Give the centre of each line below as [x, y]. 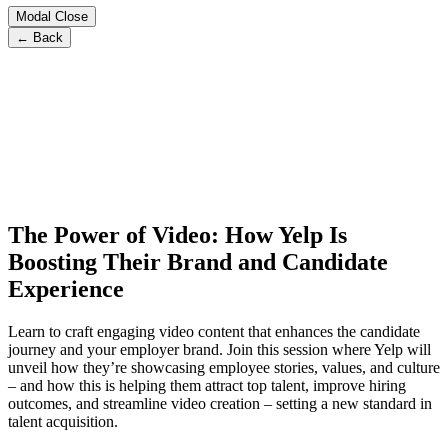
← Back [39, 37]
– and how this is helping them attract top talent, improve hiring [207, 385]
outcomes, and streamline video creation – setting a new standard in [220, 403]
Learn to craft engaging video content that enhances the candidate [214, 331]
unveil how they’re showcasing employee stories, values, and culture [224, 367]
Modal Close [52, 16]
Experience [66, 288]
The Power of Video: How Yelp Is [177, 234]
